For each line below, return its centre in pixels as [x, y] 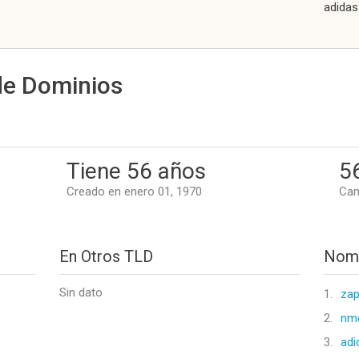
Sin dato [81, 292]
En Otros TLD [106, 256]
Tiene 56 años [136, 171]
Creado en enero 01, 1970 [134, 192]
